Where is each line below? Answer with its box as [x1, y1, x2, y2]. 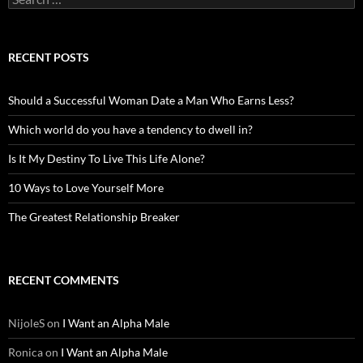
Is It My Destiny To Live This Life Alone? [8, 151, 205, 165]
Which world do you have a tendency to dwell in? [8, 122, 253, 136]
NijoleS [8, 315, 45, 330]
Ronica [8, 344, 43, 359]
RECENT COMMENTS [8, 272, 119, 287]
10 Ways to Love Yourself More [8, 180, 164, 194]
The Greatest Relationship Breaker [8, 209, 180, 224]
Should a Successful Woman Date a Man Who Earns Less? [8, 92, 294, 107]
